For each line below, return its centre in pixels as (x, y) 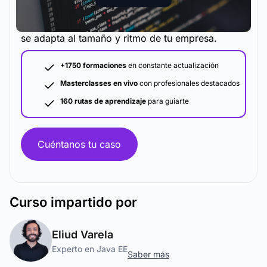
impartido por (92, 202)
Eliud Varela (83, 234)
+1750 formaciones (93, 65)
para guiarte (167, 101)
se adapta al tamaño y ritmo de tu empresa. (119, 38)
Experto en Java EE (90, 249)
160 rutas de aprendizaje (103, 101)
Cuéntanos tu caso (79, 144)
